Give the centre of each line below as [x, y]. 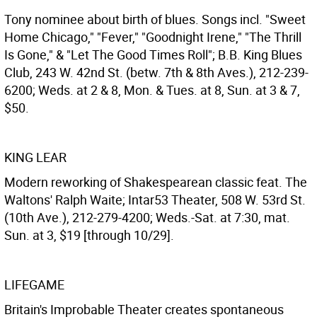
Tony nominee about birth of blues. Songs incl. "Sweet [155, 19]
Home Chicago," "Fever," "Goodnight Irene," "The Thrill [153, 37]
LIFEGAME [34, 284]
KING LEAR [35, 157]
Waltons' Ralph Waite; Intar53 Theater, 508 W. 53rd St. [155, 200]
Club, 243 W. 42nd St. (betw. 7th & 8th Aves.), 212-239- [156, 72]
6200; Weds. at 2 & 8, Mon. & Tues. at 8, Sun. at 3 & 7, [152, 90]
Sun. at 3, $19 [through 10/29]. [89, 235]
